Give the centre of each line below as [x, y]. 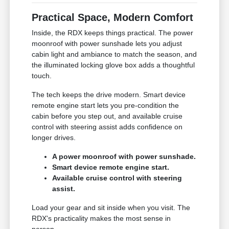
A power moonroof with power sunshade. [124, 156]
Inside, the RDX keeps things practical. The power [113, 32]
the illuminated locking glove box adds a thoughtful [113, 65]
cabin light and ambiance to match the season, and [114, 54]
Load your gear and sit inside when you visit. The [111, 207]
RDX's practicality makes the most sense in [101, 218]
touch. [42, 75]
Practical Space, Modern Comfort [113, 17]
